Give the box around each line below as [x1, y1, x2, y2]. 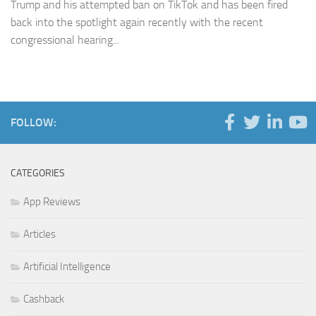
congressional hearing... [11, 33, 119, 47]
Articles [23, 228, 56, 241]
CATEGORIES [11, 167, 65, 180]
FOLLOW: [11, 116, 56, 130]
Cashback [23, 293, 64, 306]
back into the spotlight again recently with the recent [11, 16, 263, 30]
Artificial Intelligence [23, 260, 111, 274]
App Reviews [23, 195, 80, 209]
